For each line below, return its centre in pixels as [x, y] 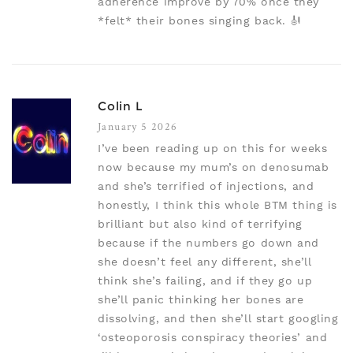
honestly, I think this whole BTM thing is [217, 205]
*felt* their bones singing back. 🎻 [200, 21]
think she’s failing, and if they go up [205, 281]
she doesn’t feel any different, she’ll [205, 262]
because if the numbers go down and [209, 243]
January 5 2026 [138, 126]
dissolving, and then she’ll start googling [218, 319]
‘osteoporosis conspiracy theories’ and [213, 338]
